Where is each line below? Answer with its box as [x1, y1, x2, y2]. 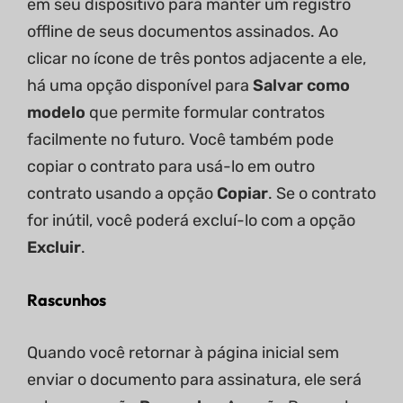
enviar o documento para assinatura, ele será [27, 370, 362, 390]
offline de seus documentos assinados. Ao [27, 22, 338, 42]
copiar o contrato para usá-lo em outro [27, 157, 315, 177]
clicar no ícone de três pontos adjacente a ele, [27, 49, 366, 69]
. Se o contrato [268, 184, 376, 204]
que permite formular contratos [89, 103, 325, 123]
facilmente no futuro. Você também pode [27, 130, 334, 150]
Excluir [27, 237, 81, 258]
